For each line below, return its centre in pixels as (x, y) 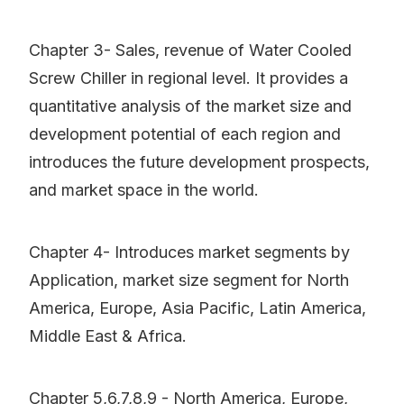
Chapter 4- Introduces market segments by (189, 252)
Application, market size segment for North (189, 280)
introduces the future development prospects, (199, 162)
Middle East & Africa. (108, 336)
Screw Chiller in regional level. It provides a (188, 78)
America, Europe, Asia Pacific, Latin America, (197, 308)
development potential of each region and (185, 134)
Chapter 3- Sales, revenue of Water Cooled (190, 50)
